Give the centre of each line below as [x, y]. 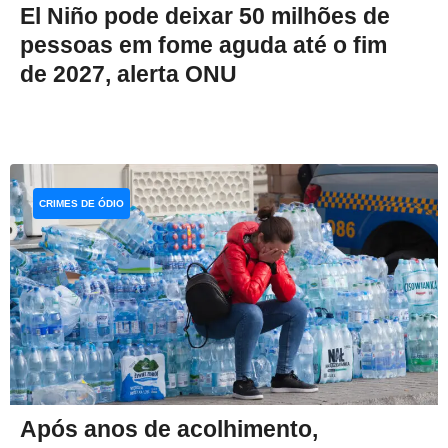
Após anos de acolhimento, [169, 429]
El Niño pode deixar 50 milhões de [205, 15]
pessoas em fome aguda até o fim [203, 44]
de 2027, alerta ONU [128, 73]
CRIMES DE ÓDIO [81, 203]
